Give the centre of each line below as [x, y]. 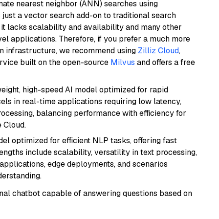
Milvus [123, 62]
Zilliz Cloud [158, 51]
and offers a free [165, 62]
